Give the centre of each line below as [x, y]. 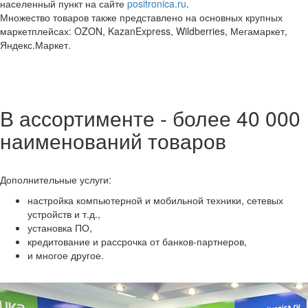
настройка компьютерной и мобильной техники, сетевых [155, 200]
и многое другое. [66, 255]
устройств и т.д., [64, 214]
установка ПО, [60, 228]
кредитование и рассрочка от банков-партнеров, [137, 241]
